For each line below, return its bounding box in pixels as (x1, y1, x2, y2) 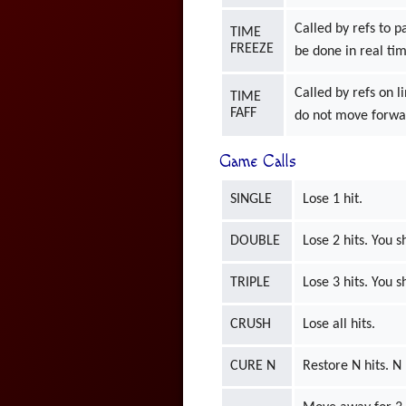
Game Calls (218, 151, 296, 171)
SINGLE (230, 191, 273, 207)
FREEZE (230, 42, 275, 57)
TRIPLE (230, 275, 271, 290)
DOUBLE (230, 233, 281, 248)
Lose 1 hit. (303, 191, 363, 207)
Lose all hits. (303, 316, 376, 332)
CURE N (230, 358, 276, 373)
